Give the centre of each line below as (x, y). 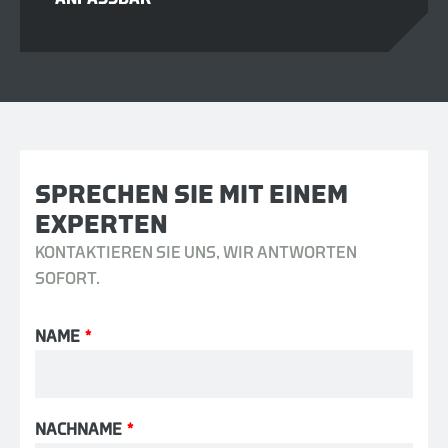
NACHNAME (78, 430)
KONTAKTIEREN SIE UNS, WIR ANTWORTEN (196, 253)
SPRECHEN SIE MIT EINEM (191, 195)
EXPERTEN (101, 225)
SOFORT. (67, 279)
